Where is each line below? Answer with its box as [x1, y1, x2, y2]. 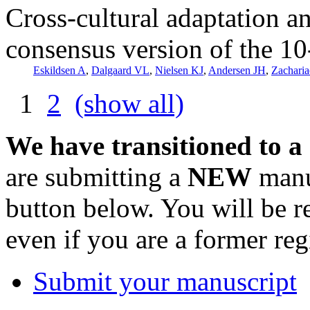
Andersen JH [208, 64, 266, 76]
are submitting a [6, 161, 188, 192]
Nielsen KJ [155, 64, 203, 76]
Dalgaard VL [91, 64, 149, 76]
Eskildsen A [33, 64, 86, 76]
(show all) [75, 88, 184, 118]
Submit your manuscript [33, 266, 297, 296]
